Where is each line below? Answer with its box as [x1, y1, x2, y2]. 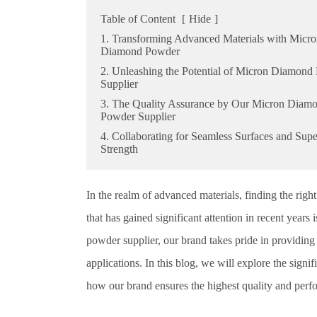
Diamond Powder [100, 45, 180, 57]
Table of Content [100, 13, 175, 25]
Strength [100, 143, 138, 155]
